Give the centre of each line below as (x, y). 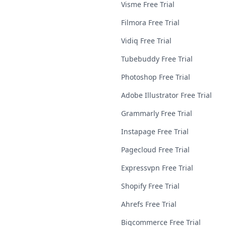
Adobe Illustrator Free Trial (166, 95)
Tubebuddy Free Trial (157, 59)
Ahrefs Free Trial (149, 204)
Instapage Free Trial (155, 131)
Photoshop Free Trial (156, 77)
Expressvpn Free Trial (157, 168)
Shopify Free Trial (150, 186)
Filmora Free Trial (150, 22)
